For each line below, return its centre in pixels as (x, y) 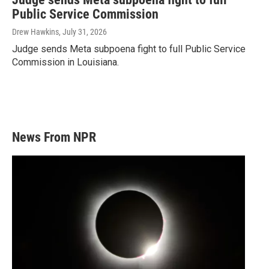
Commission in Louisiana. (65, 62)
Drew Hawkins (35, 32)
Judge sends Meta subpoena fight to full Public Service (129, 49)
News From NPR (54, 138)
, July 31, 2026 (83, 32)
